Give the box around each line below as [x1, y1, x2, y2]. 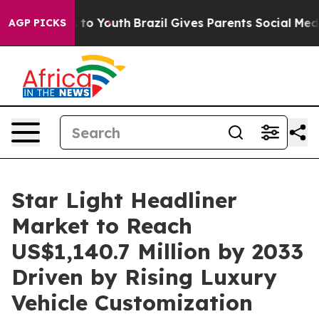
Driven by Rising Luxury [11, 263, 277, 291]
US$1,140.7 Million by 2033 [11, 238, 303, 265]
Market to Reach [11, 212, 192, 239]
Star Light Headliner [11, 187, 237, 214]
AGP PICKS [9, 16, 66, 29]
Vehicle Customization [11, 289, 253, 316]
